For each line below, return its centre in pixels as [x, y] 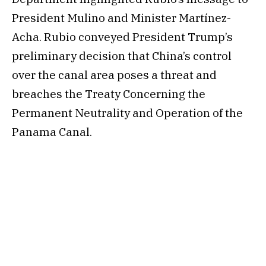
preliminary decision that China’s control [122, 56]
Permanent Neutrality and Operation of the [127, 113]
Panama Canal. [52, 132]
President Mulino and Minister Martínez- [121, 18]
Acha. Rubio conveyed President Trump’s [122, 37]
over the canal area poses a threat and [114, 75]
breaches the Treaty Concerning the [109, 94]
